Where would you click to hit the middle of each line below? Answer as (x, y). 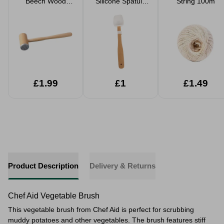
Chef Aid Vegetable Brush (54, 196)
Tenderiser (45, 17)
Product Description (43, 166)
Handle (120, 17)
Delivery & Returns (122, 166)
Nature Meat (45, 9)
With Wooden (120, 9)
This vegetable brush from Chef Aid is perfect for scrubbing (101, 209)
